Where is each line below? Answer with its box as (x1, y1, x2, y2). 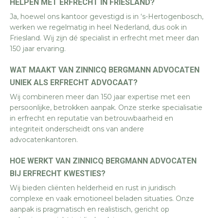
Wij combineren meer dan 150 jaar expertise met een (10, 92, 190, 101)
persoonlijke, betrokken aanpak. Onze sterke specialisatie (10, 103, 202, 112)
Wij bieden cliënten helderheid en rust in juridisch (10, 183, 176, 192)
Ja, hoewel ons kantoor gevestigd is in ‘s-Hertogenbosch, (10, 12, 203, 21)
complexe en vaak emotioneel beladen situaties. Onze (10, 194, 194, 203)
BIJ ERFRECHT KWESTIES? (10, 169, 106, 178)
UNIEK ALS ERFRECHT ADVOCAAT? (10, 78, 138, 87)
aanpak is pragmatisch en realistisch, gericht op (10, 205, 169, 214)
